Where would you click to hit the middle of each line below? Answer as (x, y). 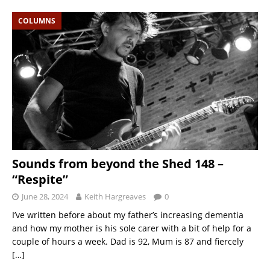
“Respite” (40, 179)
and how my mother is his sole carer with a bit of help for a (132, 228)
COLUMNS (37, 20)
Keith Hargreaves (115, 196)
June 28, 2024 (45, 196)
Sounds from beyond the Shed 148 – (118, 163)
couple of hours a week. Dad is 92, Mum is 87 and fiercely (128, 241)
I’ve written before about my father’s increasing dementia (128, 215)
